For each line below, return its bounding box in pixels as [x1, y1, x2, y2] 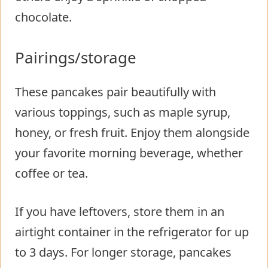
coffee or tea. [15, 165, 88, 181]
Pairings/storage [15, 46, 136, 68]
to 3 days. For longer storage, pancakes [15, 243, 232, 260]
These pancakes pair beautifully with [15, 83, 216, 100]
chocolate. [15, 8, 72, 25]
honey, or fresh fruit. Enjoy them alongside [15, 124, 249, 141]
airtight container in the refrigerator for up [15, 223, 249, 240]
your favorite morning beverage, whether [15, 144, 243, 161]
